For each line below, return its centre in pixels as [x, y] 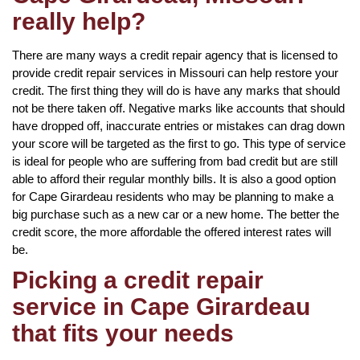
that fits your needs [123, 333]
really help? [79, 21]
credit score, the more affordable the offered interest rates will [172, 231]
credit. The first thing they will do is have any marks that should [176, 90]
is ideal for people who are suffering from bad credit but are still [175, 161]
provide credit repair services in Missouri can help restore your [175, 72]
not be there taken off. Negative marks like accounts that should [178, 108]
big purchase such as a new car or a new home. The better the [176, 214]
